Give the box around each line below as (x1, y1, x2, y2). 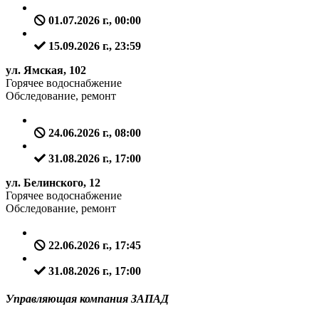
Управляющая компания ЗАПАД (6, 292, 169, 305)
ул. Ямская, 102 (6, 63, 86, 76)
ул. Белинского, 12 (6, 176, 100, 189)
